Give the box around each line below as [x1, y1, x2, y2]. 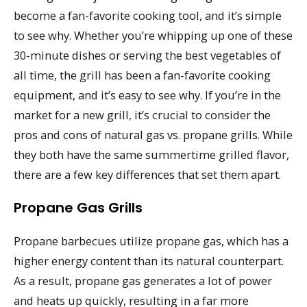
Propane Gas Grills [14, 198, 143, 218]
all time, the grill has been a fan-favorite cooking [14, 67, 271, 84]
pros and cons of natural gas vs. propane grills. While [14, 127, 293, 143]
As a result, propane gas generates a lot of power [14, 273, 272, 289]
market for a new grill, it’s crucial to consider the [14, 107, 271, 123]
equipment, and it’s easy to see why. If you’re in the [14, 87, 281, 103]
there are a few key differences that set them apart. [14, 167, 281, 183]
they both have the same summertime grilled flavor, [14, 147, 289, 163]
